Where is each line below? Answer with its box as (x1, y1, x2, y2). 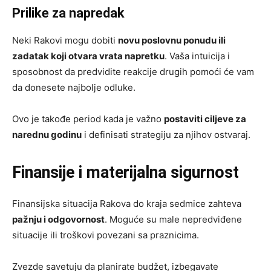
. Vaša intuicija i (165, 50, 230, 62)
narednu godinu (12, 128, 82, 140)
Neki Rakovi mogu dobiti (12, 34, 118, 46)
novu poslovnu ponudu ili (118, 34, 226, 46)
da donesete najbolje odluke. (12, 81, 135, 93)
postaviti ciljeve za (164, 113, 246, 125)
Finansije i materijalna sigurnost (12, 162, 239, 182)
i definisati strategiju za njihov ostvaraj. (82, 128, 250, 140)
